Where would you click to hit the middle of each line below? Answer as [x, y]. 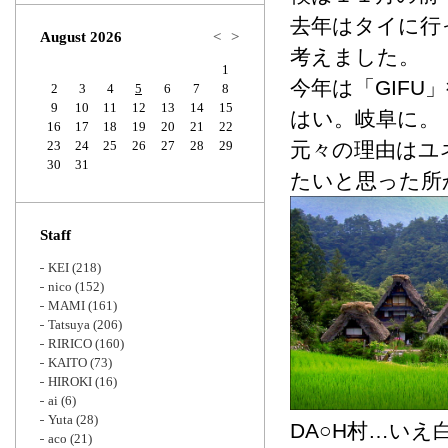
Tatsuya [69, 324]
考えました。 [355, 56]
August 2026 [81, 37]
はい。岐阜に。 [365, 118]
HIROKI [70, 381]
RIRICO [70, 343]
